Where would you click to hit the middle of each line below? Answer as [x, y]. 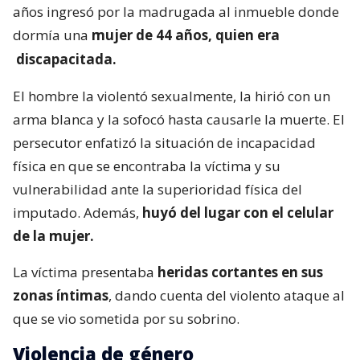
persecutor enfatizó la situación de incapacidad [164, 142]
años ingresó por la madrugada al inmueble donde [176, 11]
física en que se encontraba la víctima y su [147, 166]
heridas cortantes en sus [240, 272]
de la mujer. [53, 235]
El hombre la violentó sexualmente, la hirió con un [172, 96]
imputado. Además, [78, 212]
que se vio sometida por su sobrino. [126, 318]
